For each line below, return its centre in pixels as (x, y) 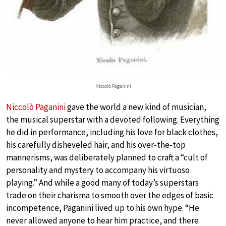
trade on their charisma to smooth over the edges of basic (110, 195)
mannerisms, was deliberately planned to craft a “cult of (107, 158)
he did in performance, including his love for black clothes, (112, 132)
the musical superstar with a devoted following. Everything (113, 120)
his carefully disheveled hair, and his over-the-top (96, 145)
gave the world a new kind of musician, (136, 107)
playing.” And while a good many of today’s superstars (102, 183)
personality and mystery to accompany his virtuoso (98, 170)
